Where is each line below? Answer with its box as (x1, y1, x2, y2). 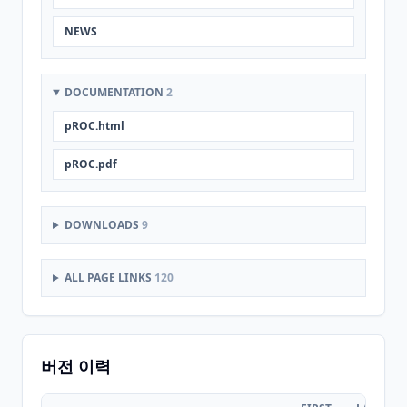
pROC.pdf (65, 156, 117, 172)
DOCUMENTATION (64, 84, 166, 100)
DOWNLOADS (64, 217, 142, 233)
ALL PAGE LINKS (64, 270, 154, 285)
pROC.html (65, 118, 124, 134)
